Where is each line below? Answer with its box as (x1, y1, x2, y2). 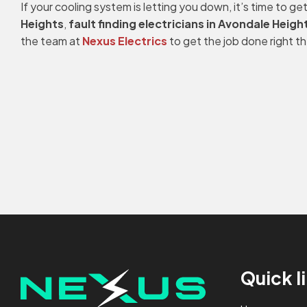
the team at (21, 34, 82, 48)
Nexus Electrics (82, 34, 167, 48)
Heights (21, 16, 64, 31)
